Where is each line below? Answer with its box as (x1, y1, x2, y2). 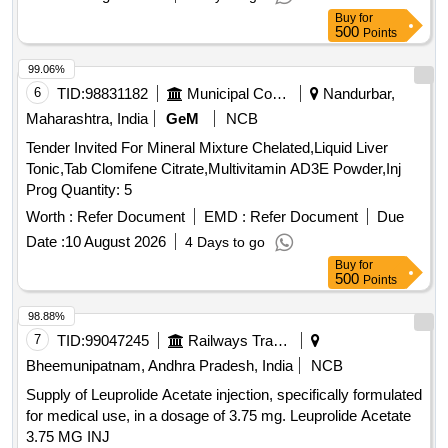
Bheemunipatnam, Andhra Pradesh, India (26, 357, 293, 375)
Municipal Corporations (272, 85, 287, 103)
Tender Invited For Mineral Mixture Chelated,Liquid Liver (26, 139, 388, 157)
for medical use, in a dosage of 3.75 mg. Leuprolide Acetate (26, 407, 411, 425)
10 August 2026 (65, 233, 166, 251)
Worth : (26, 208, 73, 226)
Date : (26, 233, 65, 251)
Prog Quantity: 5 (61, 181, 132, 199)
